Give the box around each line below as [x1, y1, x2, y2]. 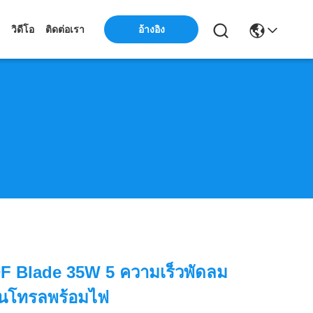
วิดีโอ [11, 24, 34, 35]
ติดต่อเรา [45, 24, 85, 35]
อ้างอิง [138, 24, 165, 35]
